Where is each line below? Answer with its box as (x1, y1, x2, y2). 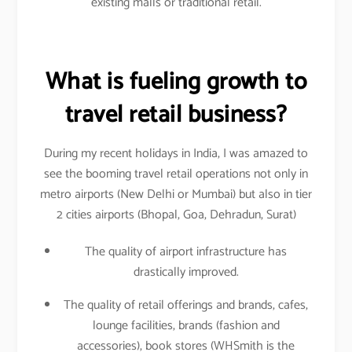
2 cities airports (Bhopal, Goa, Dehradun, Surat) (56, 204, 296, 226)
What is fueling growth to (45, 63, 307, 102)
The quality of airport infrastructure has (85, 241, 288, 262)
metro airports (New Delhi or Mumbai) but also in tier (40, 184, 312, 206)
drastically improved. (133, 262, 239, 283)
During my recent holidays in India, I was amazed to (44, 143, 308, 165)
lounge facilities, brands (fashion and (92, 315, 280, 336)
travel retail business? (64, 96, 288, 135)
